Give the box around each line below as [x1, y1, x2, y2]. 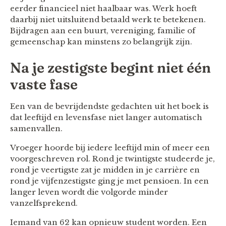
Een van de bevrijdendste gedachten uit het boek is [10, 101, 209, 111]
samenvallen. [10, 123, 63, 133]
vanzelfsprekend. [10, 198, 78, 208]
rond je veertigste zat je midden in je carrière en [10, 164, 200, 175]
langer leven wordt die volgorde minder [10, 187, 168, 197]
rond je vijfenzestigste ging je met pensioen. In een [10, 176, 209, 186]
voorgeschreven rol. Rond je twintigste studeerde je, [10, 153, 215, 163]
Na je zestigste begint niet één [10, 59, 211, 76]
